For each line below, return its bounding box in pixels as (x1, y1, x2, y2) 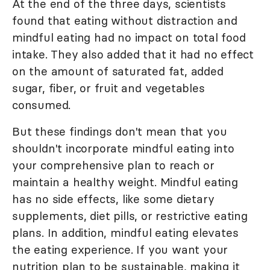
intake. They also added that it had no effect (12, 47, 254, 62)
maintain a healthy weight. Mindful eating (12, 175, 238, 190)
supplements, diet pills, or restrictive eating (12, 209, 248, 224)
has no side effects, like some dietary (12, 192, 215, 207)
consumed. (12, 98, 71, 113)
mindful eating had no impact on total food (12, 30, 246, 45)
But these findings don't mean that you (12, 124, 227, 139)
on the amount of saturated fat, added (12, 64, 224, 79)
